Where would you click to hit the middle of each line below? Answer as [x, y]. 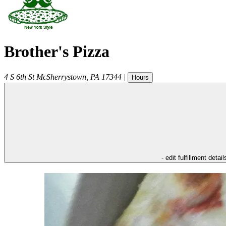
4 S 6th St [19, 77]
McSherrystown [61, 77]
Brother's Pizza [57, 52]
